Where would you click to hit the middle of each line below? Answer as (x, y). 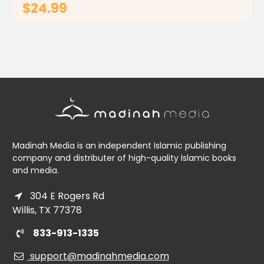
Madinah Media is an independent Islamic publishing (119, 145)
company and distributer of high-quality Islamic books (124, 158)
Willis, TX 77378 (47, 210)
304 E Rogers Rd (66, 196)
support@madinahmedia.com (98, 256)
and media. (35, 170)
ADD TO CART (139, 35)
